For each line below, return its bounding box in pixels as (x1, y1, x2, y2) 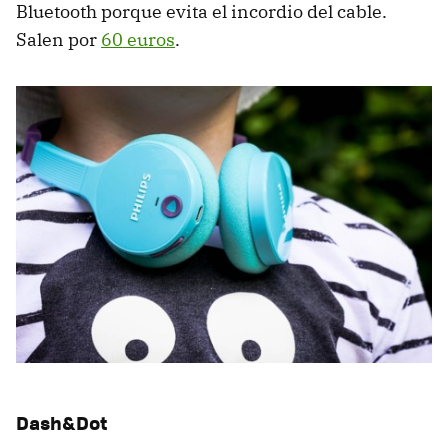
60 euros (101, 27, 175, 51)
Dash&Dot (16, 408, 108, 436)
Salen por (16, 27, 101, 51)
